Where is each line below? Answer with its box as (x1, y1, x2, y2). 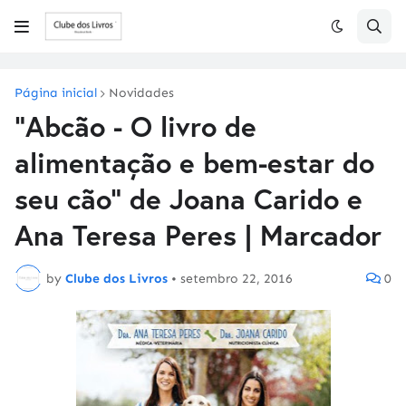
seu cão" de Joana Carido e (14, 180, 362, 217)
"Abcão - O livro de (14, 108, 256, 145)
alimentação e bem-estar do (14, 144, 374, 181)
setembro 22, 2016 (180, 270, 293, 286)
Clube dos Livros (65, 270, 168, 286)
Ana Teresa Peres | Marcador (14, 217, 382, 254)
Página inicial (14, 85, 97, 101)
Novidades (109, 85, 174, 101)
